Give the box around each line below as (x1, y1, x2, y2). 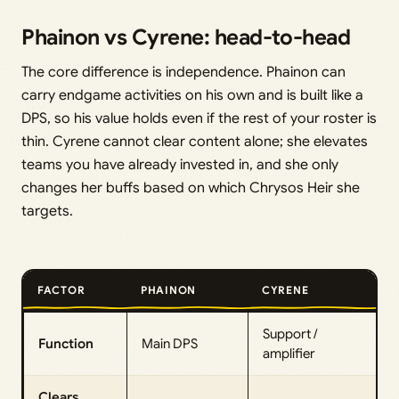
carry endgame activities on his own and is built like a (21, 85, 363, 104)
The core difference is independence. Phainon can (21, 62, 346, 81)
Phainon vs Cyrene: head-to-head (21, 23, 351, 51)
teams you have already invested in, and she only (21, 155, 338, 174)
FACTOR (37, 282, 85, 297)
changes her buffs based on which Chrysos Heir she (21, 178, 360, 197)
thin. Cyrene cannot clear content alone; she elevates (21, 132, 368, 151)
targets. (21, 201, 73, 220)
